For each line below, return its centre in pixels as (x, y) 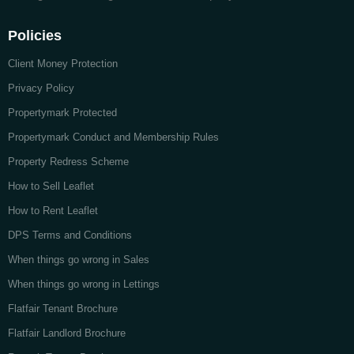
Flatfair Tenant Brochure (63, 309)
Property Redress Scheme (68, 162)
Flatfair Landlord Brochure (67, 333)
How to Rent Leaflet (53, 211)
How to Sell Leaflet (51, 186)
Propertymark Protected (62, 113)
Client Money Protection (63, 64)
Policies (35, 36)
